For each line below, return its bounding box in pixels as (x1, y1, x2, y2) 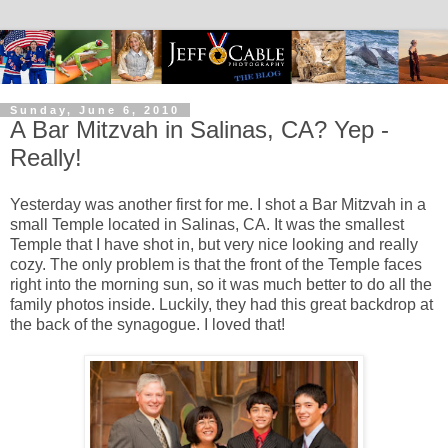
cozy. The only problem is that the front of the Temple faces (10, 256, 422, 274)
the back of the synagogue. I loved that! (10, 316, 285, 334)
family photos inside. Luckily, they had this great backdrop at (10, 296, 433, 314)
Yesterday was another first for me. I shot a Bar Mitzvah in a (10, 196, 426, 214)
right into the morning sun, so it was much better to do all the (10, 276, 432, 294)
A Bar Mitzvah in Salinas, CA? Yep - (10, 115, 389, 143)
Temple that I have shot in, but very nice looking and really (10, 236, 418, 254)
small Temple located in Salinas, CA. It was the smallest (10, 216, 404, 234)
